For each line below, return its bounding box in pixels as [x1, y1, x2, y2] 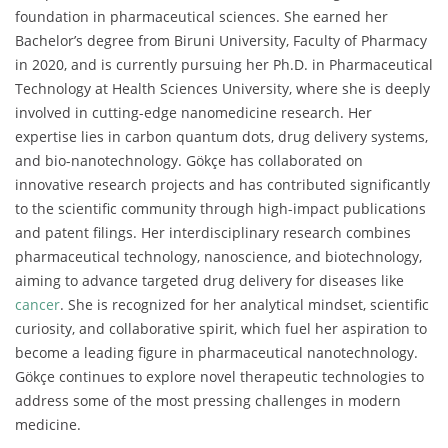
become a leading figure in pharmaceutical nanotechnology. [15, 342, 418, 362]
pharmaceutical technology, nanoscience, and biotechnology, [15, 246, 422, 266]
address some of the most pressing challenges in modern [15, 390, 401, 410]
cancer [15, 294, 60, 314]
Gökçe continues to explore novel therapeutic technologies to [15, 366, 424, 386]
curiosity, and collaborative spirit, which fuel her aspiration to [15, 318, 427, 338]
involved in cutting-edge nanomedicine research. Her [15, 102, 372, 122]
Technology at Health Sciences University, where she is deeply [15, 78, 430, 98]
